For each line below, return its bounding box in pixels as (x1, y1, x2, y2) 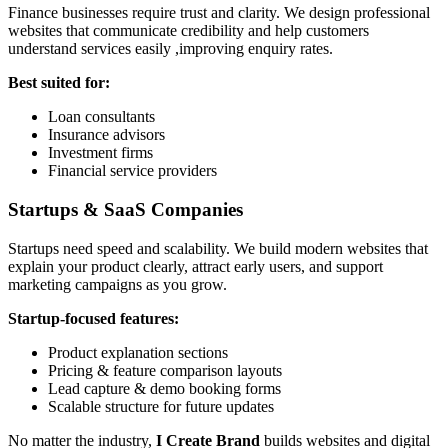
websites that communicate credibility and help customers (8, 22, 369, 40)
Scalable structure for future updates (48, 397, 274, 415)
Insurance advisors (48, 126, 165, 144)
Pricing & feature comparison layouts (48, 361, 282, 379)
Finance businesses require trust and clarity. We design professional (8, 4, 430, 22)
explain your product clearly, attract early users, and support (8, 257, 383, 275)
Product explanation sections (48, 343, 228, 361)
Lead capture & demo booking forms (48, 379, 281, 397)
